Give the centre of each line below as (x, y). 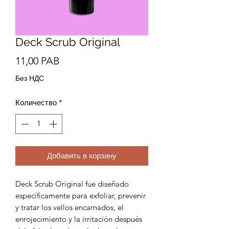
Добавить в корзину (82, 155)
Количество (36, 102)
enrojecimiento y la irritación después (79, 219)
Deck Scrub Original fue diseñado (72, 184)
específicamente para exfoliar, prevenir (81, 195)
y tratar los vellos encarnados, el (70, 207)
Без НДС (30, 78)
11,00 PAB (38, 61)
